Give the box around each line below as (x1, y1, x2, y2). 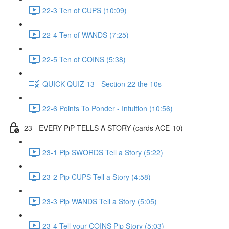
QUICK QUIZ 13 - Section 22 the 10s (42, 78, 162, 89)
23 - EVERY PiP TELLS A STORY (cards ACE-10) (24, 122, 183, 133)
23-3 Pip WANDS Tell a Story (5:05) (42, 196, 157, 207)
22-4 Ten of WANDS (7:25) (42, 29, 129, 40)
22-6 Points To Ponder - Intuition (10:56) (42, 103, 173, 113)
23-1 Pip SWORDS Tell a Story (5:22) (42, 147, 163, 157)
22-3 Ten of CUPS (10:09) (42, 5, 127, 15)
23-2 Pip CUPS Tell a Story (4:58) (42, 171, 151, 182)
